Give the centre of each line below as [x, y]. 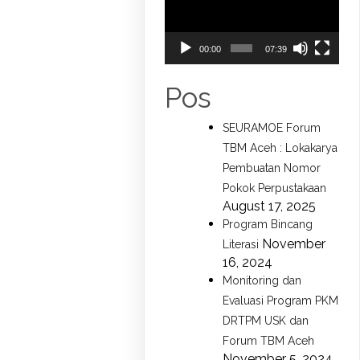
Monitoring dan [262, 280]
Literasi [241, 244]
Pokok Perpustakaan [275, 188]
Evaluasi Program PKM [281, 300]
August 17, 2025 [270, 206]
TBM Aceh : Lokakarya [280, 147]
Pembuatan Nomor [272, 168]
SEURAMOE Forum [272, 127]
